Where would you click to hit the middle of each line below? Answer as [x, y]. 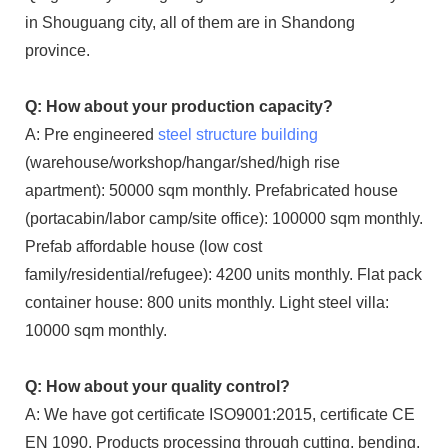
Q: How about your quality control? [157, 386]
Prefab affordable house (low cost [143, 246]
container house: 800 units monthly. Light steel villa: [207, 302]
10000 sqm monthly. [96, 330]
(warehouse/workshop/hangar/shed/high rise [182, 162]
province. [57, 50]
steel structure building [238, 134]
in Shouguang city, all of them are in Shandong [190, 22]
